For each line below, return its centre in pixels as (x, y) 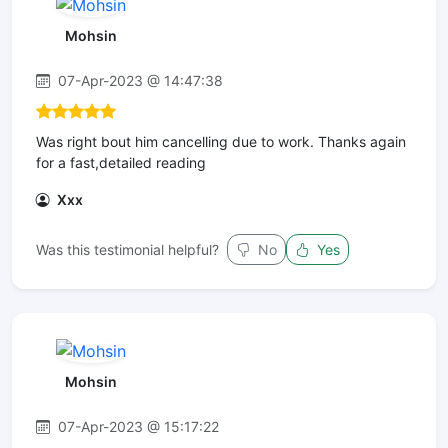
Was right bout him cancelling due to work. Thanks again (221, 142)
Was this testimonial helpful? (127, 250)
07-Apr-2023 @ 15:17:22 (136, 426)
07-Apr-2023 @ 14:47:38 (138, 81)
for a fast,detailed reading (121, 163)
